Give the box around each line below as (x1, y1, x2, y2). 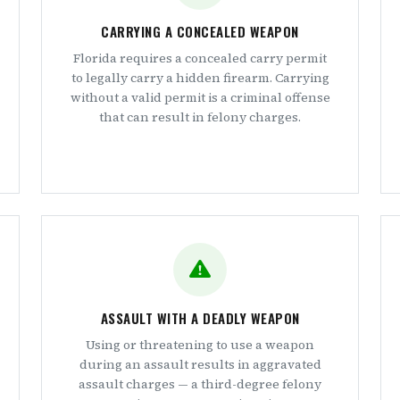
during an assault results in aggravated (79, 355, 321, 373)
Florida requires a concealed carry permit (73, 49, 327, 67)
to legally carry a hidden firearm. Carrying (71, 69, 329, 87)
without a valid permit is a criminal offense (70, 88, 330, 106)
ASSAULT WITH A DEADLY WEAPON (100, 308, 300, 328)
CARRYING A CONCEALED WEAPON (101, 21, 299, 41)
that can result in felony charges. (99, 108, 301, 126)
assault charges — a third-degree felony (79, 375, 321, 393)
